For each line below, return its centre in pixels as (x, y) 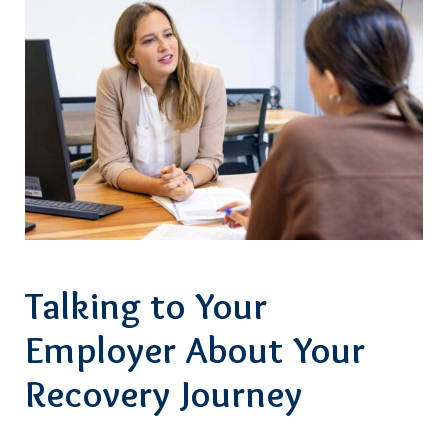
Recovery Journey (164, 393)
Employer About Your (195, 349)
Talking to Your (146, 305)
